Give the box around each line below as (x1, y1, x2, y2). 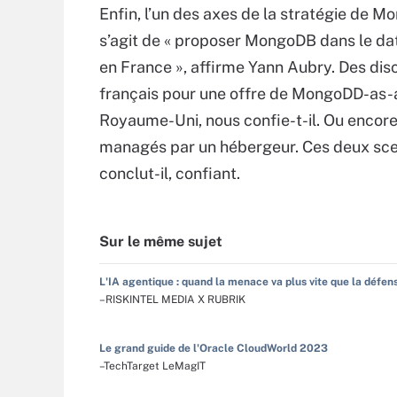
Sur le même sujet (99, 233, 222, 250)
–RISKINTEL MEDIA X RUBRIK (99, 293, 245, 306)
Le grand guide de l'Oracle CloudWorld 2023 (99, 342, 328, 354)
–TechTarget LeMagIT (99, 360, 206, 372)
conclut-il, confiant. (99, 164, 240, 183)
